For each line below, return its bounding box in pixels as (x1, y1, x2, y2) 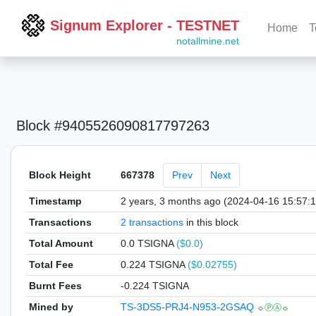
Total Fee (28, 259, 73, 270)
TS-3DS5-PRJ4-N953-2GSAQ (120, 301, 257, 312)
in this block (183, 217, 238, 228)
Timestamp (28, 195, 82, 207)
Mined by (28, 301, 73, 312)
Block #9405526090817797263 (16, 118, 209, 133)
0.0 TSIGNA (120, 238, 176, 249)
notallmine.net (176, 35, 239, 47)
